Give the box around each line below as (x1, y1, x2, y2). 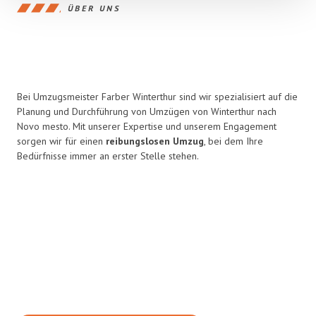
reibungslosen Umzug (106, 135, 204, 147)
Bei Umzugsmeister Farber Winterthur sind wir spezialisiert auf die (17, 90, 298, 103)
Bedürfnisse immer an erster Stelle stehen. (17, 150, 199, 162)
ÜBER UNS (68, 2, 121, 13)
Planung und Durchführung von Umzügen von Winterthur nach (17, 105, 276, 118)
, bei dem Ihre (204, 135, 263, 147)
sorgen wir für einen (17, 135, 106, 147)
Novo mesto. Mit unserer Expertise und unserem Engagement (17, 120, 276, 133)
